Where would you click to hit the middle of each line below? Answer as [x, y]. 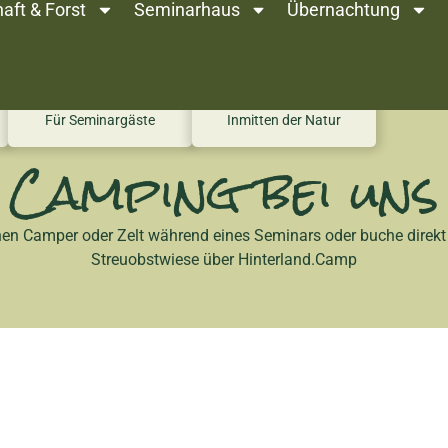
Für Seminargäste [100, 121]
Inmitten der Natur [284, 121]
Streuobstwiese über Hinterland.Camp [224, 260]
